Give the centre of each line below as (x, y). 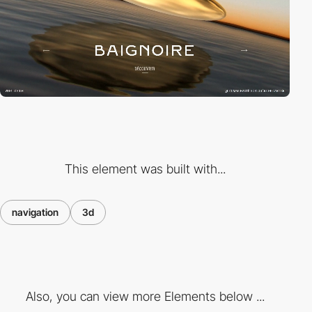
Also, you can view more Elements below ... (145, 297)
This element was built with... (145, 169)
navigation (35, 212)
